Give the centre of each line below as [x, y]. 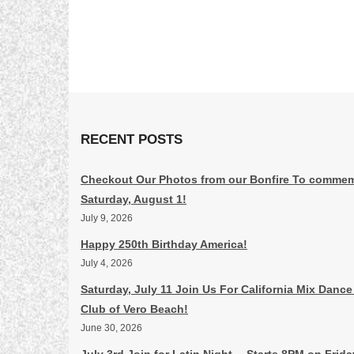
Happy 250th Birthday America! [164, 244]
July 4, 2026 [107, 263]
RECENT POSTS [132, 139]
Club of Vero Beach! [134, 309]
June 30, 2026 [111, 328]
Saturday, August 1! [134, 199]
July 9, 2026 [107, 218]
